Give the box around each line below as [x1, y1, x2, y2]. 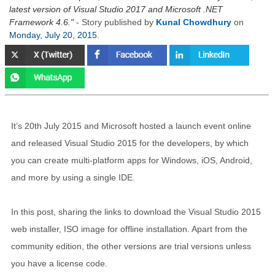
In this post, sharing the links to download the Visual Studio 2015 [11, 207, 261, 217]
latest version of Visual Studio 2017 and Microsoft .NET [9, 4, 223, 14]
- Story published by [74, 17, 156, 27]
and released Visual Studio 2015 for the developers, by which [11, 138, 249, 148]
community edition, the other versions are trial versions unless [11, 241, 251, 251]
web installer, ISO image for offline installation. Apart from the [11, 224, 247, 234]
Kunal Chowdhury [156, 17, 231, 27]
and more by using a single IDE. [11, 172, 135, 182]
